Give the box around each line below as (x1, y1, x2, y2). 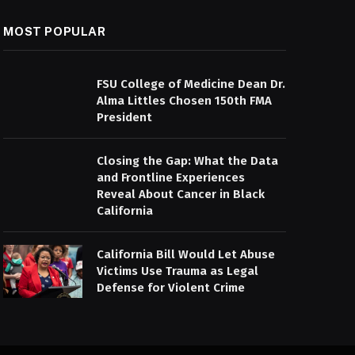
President (97, 110, 153, 124)
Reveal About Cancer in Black (97, 187, 265, 201)
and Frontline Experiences (97, 170, 246, 185)
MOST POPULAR (3, 25, 106, 38)
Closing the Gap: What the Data (97, 154, 279, 168)
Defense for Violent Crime (97, 281, 246, 295)
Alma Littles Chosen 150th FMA (97, 94, 273, 108)
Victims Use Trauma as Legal (97, 264, 259, 278)
